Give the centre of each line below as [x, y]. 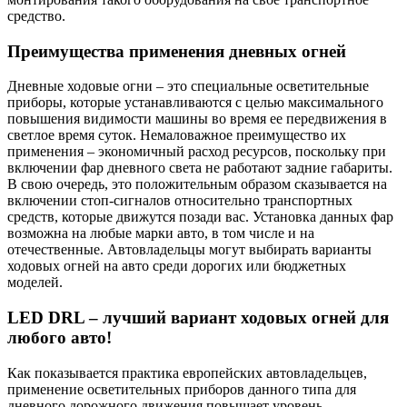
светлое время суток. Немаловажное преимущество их [177, 135]
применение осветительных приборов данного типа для [182, 389]
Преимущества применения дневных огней [177, 51]
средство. [36, 15]
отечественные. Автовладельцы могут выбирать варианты [189, 250]
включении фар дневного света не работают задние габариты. [200, 168]
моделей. [35, 283]
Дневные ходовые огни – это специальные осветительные [188, 86]
